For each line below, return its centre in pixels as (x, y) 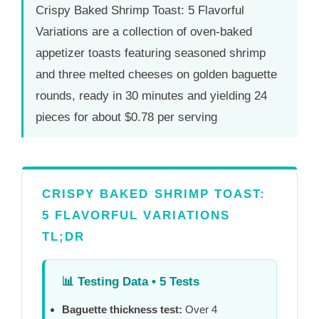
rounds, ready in (80, 96)
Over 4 (200, 309)
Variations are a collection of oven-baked (144, 32)
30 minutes (155, 96)
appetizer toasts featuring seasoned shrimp (151, 53)
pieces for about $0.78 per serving (126, 117)
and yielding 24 (225, 96)
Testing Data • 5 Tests (137, 281)
